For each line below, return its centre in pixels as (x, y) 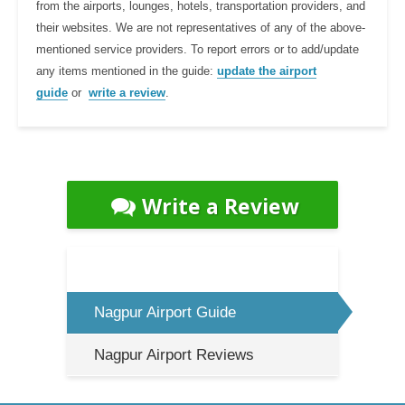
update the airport (267, 71)
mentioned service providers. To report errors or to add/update (198, 49)
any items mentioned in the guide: (127, 71)
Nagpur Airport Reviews (174, 354)
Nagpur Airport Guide (165, 312)
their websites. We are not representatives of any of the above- (201, 27)
